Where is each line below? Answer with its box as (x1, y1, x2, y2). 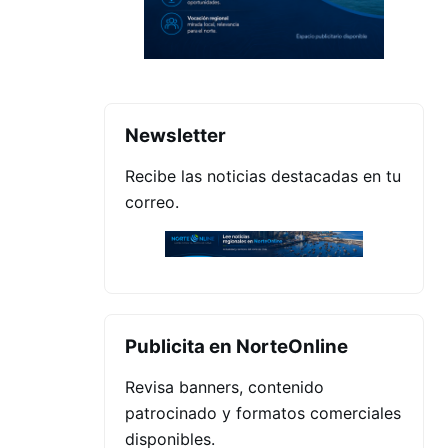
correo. (125, 191, 179, 212)
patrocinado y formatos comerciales (125, 403, 401, 424)
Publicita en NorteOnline (125, 335, 348, 359)
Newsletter (125, 123, 226, 147)
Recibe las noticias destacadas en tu (125, 165, 401, 186)
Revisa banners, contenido (125, 377, 324, 398)
